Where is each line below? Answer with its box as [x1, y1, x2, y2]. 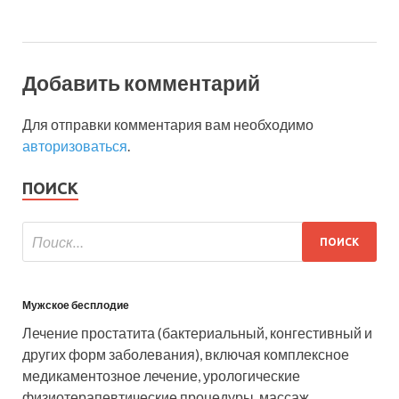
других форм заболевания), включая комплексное [22, 346, 349, 363]
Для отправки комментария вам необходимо [22, 116, 313, 134]
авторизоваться [22, 137, 127, 155]
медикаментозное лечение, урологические [22, 367, 300, 385]
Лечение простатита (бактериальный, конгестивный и [22, 324, 372, 342]
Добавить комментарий [22, 69, 260, 95]
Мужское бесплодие [22, 298, 129, 313]
